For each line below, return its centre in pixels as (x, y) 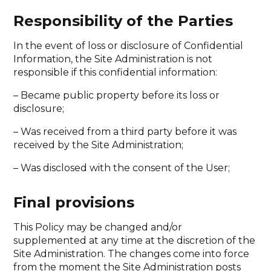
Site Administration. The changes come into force (132, 253)
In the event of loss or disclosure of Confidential (129, 45)
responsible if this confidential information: (116, 72)
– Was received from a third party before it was (125, 131)
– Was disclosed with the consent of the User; (122, 168)
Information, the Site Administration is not (113, 59)
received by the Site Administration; (99, 145)
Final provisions (74, 202)
